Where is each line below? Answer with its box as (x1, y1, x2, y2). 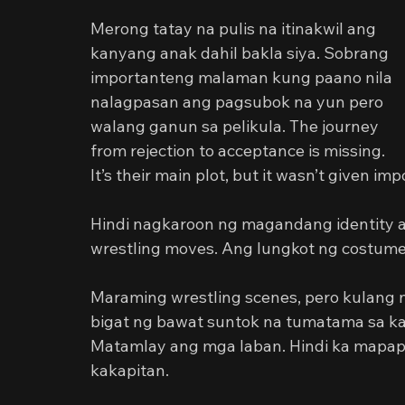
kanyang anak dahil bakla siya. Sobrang (90, 42, 392, 63)
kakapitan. (90, 360, 169, 381)
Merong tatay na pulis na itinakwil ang (90, 18, 380, 39)
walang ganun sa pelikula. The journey (90, 116, 382, 137)
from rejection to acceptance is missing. (90, 140, 389, 161)
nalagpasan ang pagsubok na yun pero (90, 91, 387, 112)
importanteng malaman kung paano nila (90, 67, 396, 88)
